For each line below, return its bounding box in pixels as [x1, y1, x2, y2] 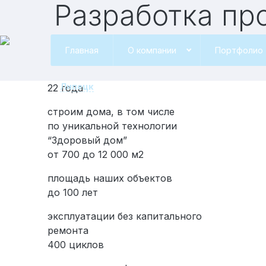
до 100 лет [47, 186, 98, 198]
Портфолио [215, 45, 264, 55]
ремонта [47, 224, 88, 236]
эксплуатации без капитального [47, 210, 202, 222]
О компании [128, 45, 177, 55]
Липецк [60, 81, 94, 91]
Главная [65, 45, 99, 55]
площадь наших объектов [47, 172, 172, 184]
